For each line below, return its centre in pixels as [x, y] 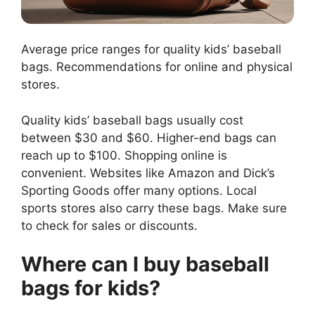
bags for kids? [91, 288]
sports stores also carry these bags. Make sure [154, 208]
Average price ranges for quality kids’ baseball [151, 50]
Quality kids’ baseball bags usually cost [132, 120]
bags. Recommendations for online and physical [157, 67]
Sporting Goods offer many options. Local [139, 190]
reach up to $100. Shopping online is [124, 155]
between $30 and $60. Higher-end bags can [149, 137]
